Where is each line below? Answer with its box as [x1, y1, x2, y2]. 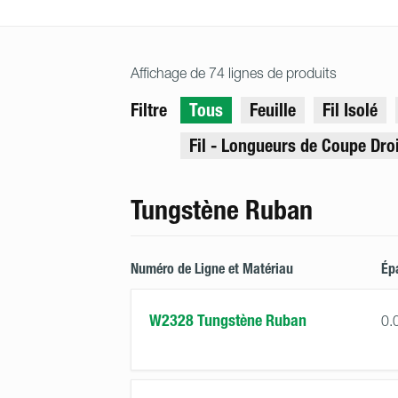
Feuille [250, 99, 296, 121]
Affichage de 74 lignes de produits [131, 65, 337, 81]
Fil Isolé [322, 99, 378, 121]
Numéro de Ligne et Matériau [131, 260, 293, 277]
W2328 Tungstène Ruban [149, 311, 306, 330]
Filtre [131, 99, 167, 121]
